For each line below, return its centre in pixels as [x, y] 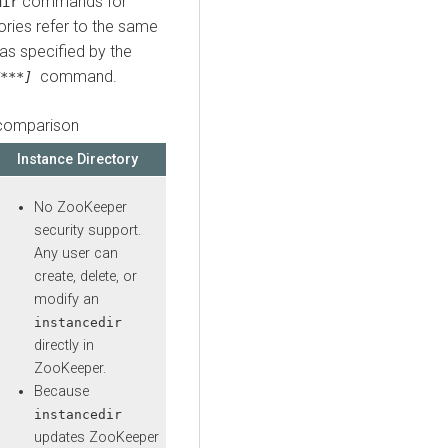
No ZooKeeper [80, 208]
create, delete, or [85, 277]
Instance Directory [77, 159]
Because [61, 392]
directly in [64, 346]
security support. [87, 231]
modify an [66, 300]
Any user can [76, 254]
